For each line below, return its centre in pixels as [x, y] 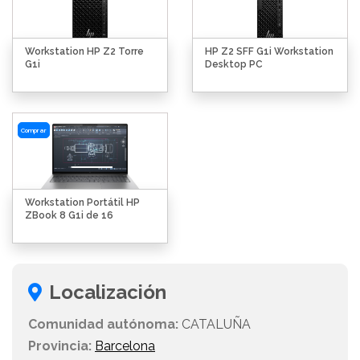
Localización [108, 292]
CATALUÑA [215, 325]
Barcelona [125, 346]
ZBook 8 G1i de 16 [69, 216]
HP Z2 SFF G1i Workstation [269, 52]
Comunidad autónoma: [103, 325]
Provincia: [60, 346]
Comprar [34, 130]
